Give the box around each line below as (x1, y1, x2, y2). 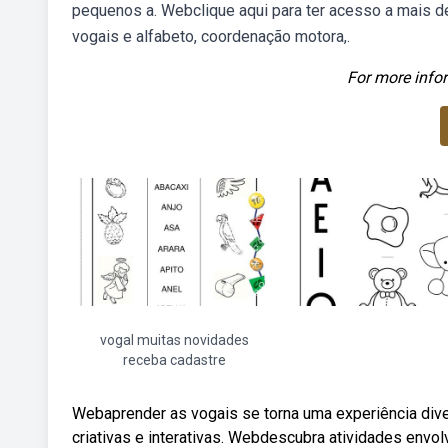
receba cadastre (122, 352, 226, 368)
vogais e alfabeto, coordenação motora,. (72, 27, 350, 46)
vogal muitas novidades (99, 332, 249, 348)
